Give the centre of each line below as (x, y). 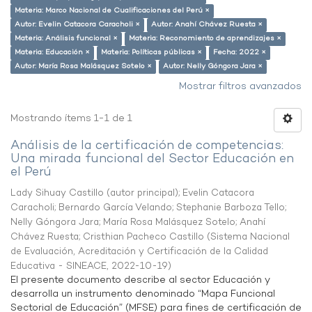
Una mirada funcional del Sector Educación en (152, 159)
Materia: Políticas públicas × (151, 53)
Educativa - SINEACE (58, 266)
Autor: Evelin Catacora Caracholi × (77, 25)
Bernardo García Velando (115, 208)
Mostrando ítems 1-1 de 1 (71, 119)
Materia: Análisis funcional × (66, 39)
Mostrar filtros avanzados (240, 87)
